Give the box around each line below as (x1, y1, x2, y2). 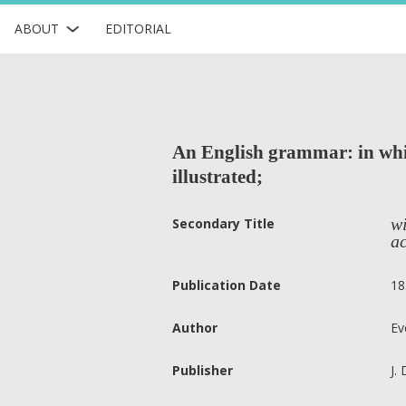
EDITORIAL (104, 19, 171, 37)
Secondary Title (172, 215, 275, 232)
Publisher (172, 362, 233, 379)
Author (172, 319, 217, 336)
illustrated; (172, 166, 263, 188)
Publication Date (172, 276, 281, 294)
